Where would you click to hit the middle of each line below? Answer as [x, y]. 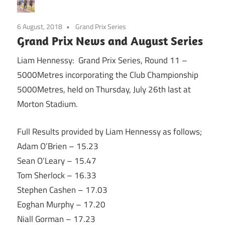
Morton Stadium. [47, 104]
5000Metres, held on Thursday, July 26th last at [104, 90]
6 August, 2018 [40, 26]
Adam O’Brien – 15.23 [58, 146]
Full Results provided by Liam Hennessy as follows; [109, 131]
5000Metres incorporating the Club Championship [108, 75]
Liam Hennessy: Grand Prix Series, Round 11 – [102, 61]
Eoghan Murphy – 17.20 [61, 204]
